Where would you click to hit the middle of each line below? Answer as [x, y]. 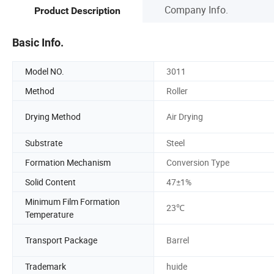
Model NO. [45, 71]
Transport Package [61, 240]
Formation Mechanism [68, 162]
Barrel [178, 240]
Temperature [49, 214]
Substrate [44, 143]
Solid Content [50, 182]
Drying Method [53, 117]
